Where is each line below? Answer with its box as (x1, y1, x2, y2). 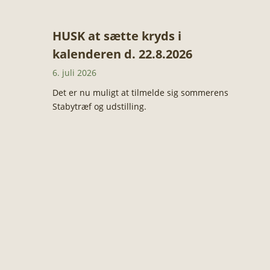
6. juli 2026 (52, 67, 96, 79)
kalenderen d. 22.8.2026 (52, 46, 192, 63)
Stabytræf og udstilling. (52, 101, 146, 113)
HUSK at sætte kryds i (52, 28, 181, 45)
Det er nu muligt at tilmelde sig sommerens (52, 87, 228, 99)
